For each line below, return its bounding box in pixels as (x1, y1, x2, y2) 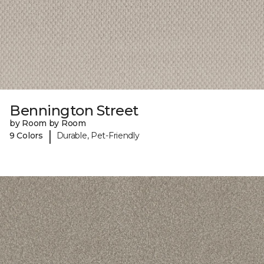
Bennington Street (9, 101, 138, 119)
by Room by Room (9, 117, 86, 128)
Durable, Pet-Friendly (56, 130, 140, 141)
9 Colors (9, 130, 43, 141)
